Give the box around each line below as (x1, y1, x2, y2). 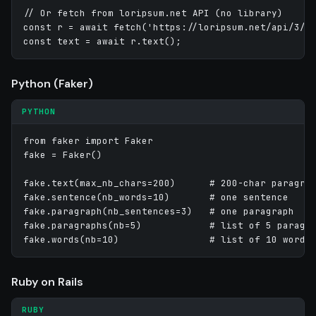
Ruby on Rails (11, 274, 83, 289)
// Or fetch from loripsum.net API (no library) (23, 6, 283, 19)
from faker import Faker (23, 134, 153, 147)
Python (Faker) (11, 75, 93, 91)
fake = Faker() (23, 148, 102, 161)
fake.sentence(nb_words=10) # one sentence (23, 190, 288, 203)
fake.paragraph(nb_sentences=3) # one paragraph (23, 205, 294, 217)
